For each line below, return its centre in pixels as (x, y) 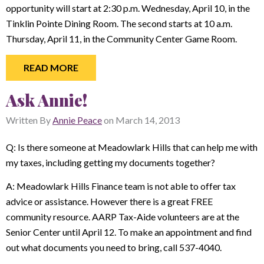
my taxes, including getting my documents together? (110, 162)
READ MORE (51, 67)
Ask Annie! (47, 100)
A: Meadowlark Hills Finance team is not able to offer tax (121, 186)
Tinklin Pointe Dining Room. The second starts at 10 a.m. (119, 23)
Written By (29, 120)
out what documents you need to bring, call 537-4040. (115, 247)
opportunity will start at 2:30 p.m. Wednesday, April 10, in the (128, 8)
